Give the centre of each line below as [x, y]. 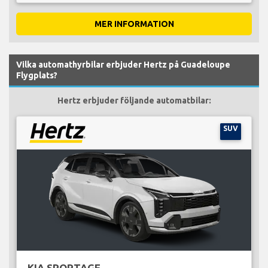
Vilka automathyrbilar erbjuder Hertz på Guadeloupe [123, 64]
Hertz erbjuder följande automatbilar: [134, 100]
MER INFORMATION [134, 24]
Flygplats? [37, 75]
